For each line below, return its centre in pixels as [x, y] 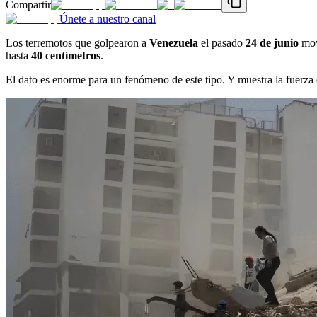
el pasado [222, 42]
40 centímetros [66, 55]
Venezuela [174, 42]
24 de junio [272, 42]
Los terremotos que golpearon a [77, 42]
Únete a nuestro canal [108, 18]
